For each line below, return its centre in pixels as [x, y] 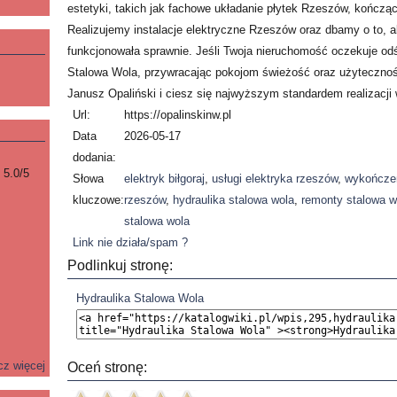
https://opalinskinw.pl [178, 115]
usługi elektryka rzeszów [275, 179]
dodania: [95, 157]
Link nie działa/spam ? [131, 242]
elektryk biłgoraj [165, 179]
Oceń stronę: [107, 367]
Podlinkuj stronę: [120, 265]
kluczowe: [99, 200]
